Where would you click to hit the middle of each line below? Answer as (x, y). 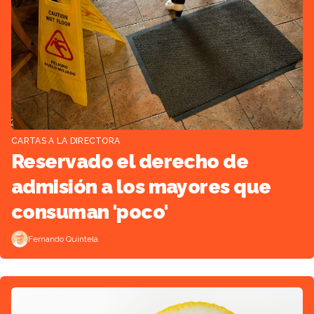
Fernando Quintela (63, 239)
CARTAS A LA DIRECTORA (66, 141)
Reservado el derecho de (130, 162)
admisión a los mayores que (141, 187)
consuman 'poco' (90, 212)
